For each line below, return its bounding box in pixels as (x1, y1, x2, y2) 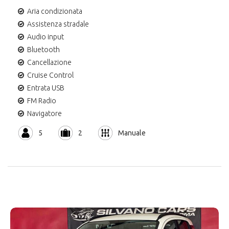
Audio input (27, 32, 64, 41)
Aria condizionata (27, 7, 82, 15)
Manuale (118, 129, 146, 138)
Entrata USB (27, 83, 64, 92)
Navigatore (27, 109, 62, 118)
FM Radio (27, 96, 56, 105)
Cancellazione (27, 58, 72, 66)
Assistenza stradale (27, 19, 89, 28)
